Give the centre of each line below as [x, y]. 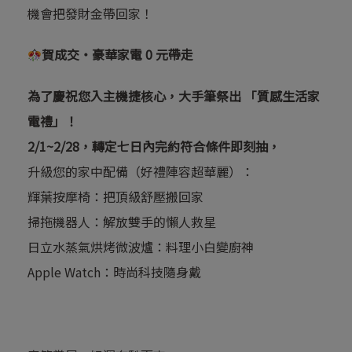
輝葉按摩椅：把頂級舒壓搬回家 [115, 197]
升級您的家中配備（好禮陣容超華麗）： [141, 172]
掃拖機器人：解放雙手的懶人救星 [122, 222]
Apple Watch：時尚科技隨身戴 [114, 272]
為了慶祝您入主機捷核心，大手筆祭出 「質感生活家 [174, 96]
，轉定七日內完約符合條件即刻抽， [180, 147]
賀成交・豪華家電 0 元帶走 [118, 55]
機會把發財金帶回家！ [90, 13]
